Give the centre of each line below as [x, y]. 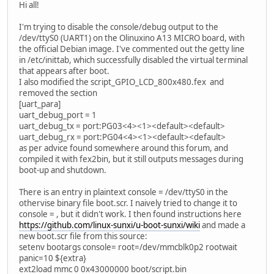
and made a [223, 225]
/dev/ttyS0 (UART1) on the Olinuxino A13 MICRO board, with [132, 38]
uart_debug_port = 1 [58, 115]
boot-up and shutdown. [63, 170]
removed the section [58, 93]
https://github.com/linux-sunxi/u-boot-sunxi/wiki [109, 225]
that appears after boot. [64, 71]
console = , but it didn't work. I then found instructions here [130, 214]
